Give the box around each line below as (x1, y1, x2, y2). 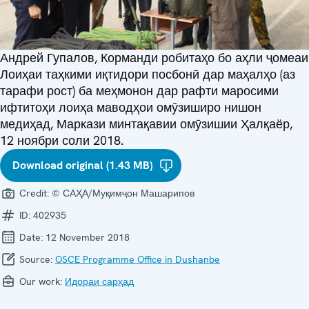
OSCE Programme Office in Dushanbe (55, 252, 220, 266)
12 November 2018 (46, 230, 130, 243)
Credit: (17, 186, 52, 199)
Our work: (17, 275, 65, 288)
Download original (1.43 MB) (12, 157, 152, 172)
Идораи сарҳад (65, 275, 134, 288)
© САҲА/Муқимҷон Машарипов (52, 186, 195, 199)
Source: (17, 252, 55, 266)
